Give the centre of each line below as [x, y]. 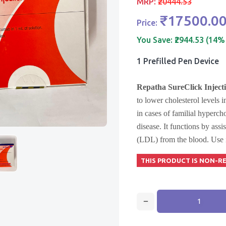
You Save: [156, 40]
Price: [148, 23]
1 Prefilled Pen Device [178, 61]
